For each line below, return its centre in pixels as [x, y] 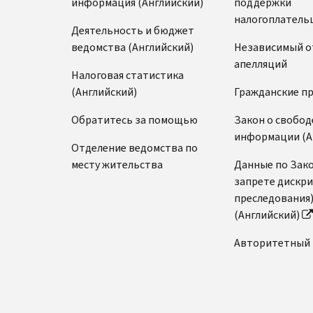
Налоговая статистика [128, 75]
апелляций [260, 64]
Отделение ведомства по [134, 147]
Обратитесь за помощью [134, 119]
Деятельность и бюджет [133, 30]
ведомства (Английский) [132, 47]
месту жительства [117, 164]
